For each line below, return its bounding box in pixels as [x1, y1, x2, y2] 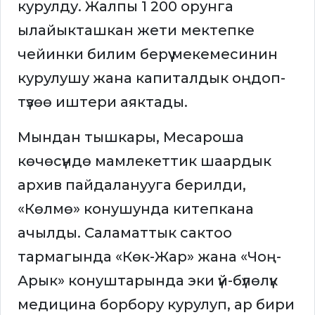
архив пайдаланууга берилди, [18, 176, 246, 194]
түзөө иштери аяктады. [18, 94, 188, 111]
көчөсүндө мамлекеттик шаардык [18, 153, 271, 170]
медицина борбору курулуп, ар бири [18, 296, 295, 314]
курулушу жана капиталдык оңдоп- [18, 70, 285, 87]
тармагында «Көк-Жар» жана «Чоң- [18, 248, 281, 266]
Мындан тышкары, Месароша [18, 129, 244, 146]
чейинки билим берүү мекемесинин [18, 46, 278, 63]
